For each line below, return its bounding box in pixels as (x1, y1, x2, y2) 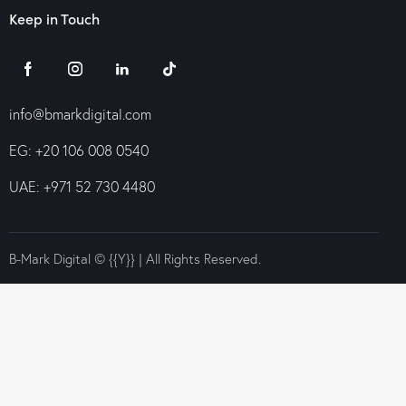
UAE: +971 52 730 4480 (9, 178, 155, 196)
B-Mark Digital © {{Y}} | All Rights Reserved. (9, 249, 261, 267)
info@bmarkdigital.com (9, 105, 151, 123)
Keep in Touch (9, 8, 100, 28)
